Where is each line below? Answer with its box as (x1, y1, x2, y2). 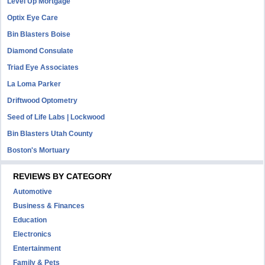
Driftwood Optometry (7, 96, 78, 105)
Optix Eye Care (7, 14, 59, 22)
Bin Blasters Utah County (7, 130, 93, 138)
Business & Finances (13, 202, 85, 210)
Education (13, 216, 47, 224)
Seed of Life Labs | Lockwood (7, 113, 105, 121)
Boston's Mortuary (7, 146, 70, 154)
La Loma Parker (7, 80, 62, 88)
